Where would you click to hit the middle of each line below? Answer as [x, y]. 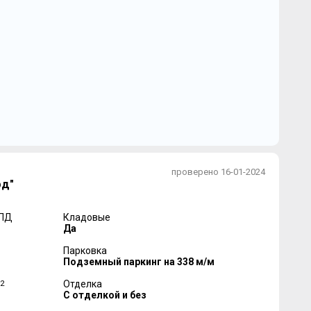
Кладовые [86, 218]
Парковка [85, 251]
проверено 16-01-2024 [218, 172]
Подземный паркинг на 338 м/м [138, 262]
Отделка [82, 284]
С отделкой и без [104, 295]
